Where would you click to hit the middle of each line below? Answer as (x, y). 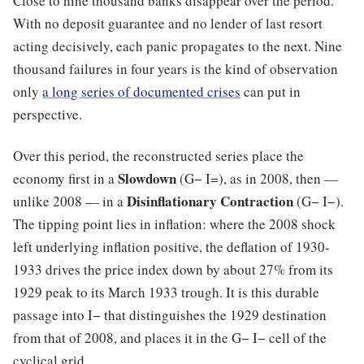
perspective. (48, 115)
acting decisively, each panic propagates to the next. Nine (178, 46)
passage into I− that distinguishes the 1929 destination (170, 314)
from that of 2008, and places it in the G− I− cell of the (170, 337)
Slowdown (147, 178)
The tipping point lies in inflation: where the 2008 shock (174, 223)
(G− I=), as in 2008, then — (257, 178)
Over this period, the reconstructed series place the (158, 155)
